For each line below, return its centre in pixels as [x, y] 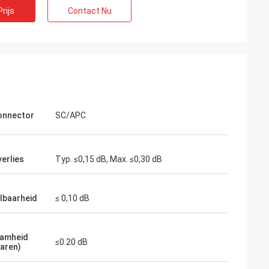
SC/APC [71, 115]
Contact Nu [89, 11]
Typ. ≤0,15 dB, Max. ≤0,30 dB [109, 159]
